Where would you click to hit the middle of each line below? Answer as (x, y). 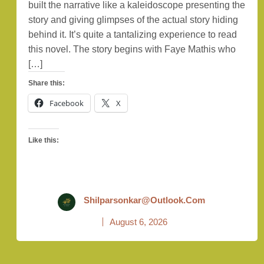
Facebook (67, 103)
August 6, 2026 (139, 222)
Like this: (44, 141)
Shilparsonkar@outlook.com (144, 200)
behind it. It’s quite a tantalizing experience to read (133, 35)
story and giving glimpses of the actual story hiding (133, 20)
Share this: (47, 83)
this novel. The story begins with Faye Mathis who (132, 49)
